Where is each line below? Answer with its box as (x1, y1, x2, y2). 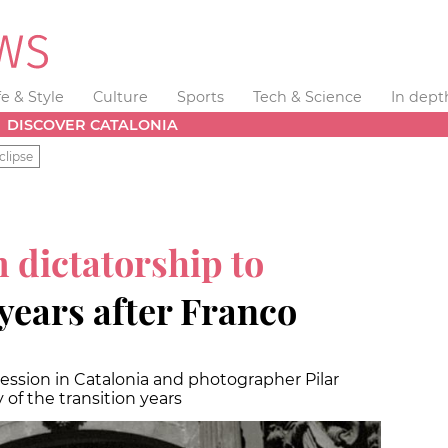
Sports (176, 88, 224, 106)
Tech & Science (252, 88, 362, 106)
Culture (93, 88, 149, 106)
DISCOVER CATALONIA (7, 115, 179, 134)
